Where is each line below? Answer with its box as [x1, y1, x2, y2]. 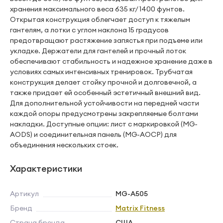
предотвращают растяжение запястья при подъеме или [10, 36, 203, 45]
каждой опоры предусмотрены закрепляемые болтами [10, 109, 198, 118]
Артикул [10, 189, 39, 198]
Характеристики [10, 163, 82, 174]
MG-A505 [115, 189, 148, 198]
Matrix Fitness [115, 204, 165, 213]
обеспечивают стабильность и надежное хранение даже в [10, 57, 213, 66]
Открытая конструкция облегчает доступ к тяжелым [10, 15, 190, 24]
